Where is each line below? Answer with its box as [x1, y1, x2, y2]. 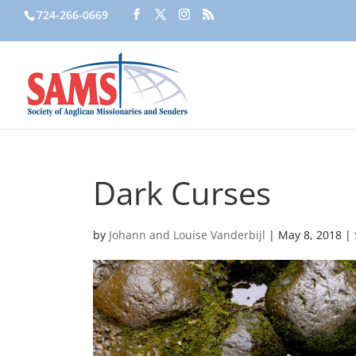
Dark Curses [93, 171, 271, 215]
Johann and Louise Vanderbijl [109, 227, 265, 242]
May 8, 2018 [278, 227, 342, 242]
